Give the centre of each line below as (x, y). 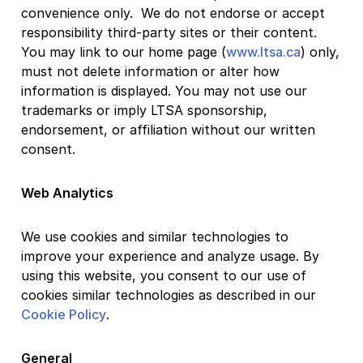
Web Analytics (67, 192)
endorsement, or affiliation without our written (168, 129)
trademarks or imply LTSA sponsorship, (144, 110)
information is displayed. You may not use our (164, 90)
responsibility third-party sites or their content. (169, 32)
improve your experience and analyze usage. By (170, 256)
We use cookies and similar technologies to (155, 236)
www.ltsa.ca (263, 51)
